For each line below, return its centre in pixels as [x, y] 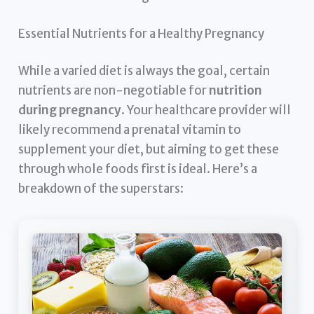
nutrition [236, 91]
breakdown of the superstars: [101, 189]
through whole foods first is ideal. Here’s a [138, 169]
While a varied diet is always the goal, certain [144, 71]
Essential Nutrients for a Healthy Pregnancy [142, 33]
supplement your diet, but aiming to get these [149, 150]
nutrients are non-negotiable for [114, 91]
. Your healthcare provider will [206, 110]
